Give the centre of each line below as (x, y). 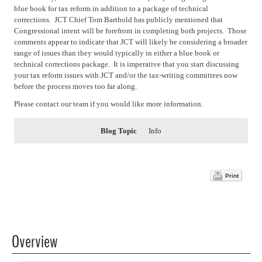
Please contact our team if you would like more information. (108, 104)
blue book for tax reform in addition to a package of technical (111, 8)
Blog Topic (119, 130)
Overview (35, 242)
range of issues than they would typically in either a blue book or (117, 53)
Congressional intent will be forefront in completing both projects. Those (130, 30)
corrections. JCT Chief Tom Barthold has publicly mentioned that (118, 19)
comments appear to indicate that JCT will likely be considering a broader (131, 42)
